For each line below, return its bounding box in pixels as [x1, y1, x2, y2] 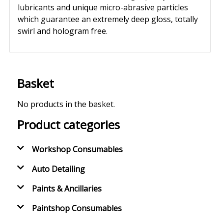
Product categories [17, 116, 120, 133]
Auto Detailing [32, 163, 85, 174]
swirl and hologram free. [18, 25, 108, 36]
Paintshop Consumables [32, 202, 122, 214]
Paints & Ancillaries [32, 183, 102, 194]
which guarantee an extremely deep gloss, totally [18, 13, 198, 25]
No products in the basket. [17, 98, 115, 110]
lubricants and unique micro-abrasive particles [18, 1, 189, 13]
